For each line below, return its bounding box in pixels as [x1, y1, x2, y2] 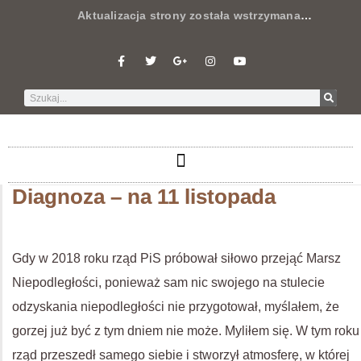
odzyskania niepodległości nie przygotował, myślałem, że [12, 300, 339, 313]
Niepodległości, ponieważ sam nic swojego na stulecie [12, 276, 325, 289]
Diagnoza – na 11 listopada [12, 185, 276, 209]
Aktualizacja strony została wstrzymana [24, 9, 301, 22]
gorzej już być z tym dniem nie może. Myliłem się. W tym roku [12, 324, 359, 338]
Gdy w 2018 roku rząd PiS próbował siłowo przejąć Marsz [12, 251, 341, 265]
